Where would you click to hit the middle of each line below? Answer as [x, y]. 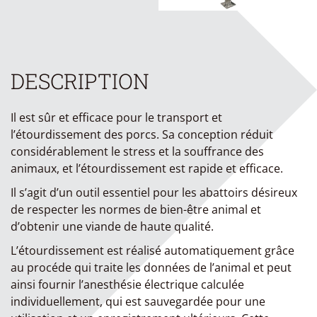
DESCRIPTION [80, 81]
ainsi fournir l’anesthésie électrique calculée [127, 284]
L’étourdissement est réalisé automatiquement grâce [152, 250]
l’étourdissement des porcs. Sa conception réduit [142, 134]
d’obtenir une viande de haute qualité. [112, 226]
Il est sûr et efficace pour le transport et [116, 117]
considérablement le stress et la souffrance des [137, 151]
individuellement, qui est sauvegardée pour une [138, 301]
